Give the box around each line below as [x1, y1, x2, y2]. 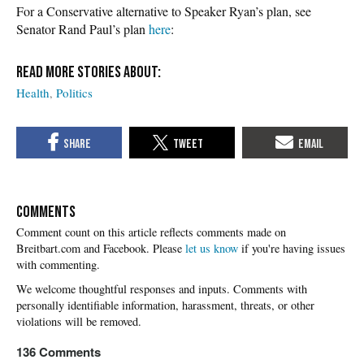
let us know [185, 240, 238, 257]
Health [16, 84, 50, 101]
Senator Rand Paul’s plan [16, 19, 149, 37]
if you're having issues [238, 240, 345, 257]
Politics [56, 84, 93, 101]
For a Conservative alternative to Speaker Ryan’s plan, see [16, 2, 311, 19]
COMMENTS [16, 202, 76, 223]
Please [153, 240, 185, 257]
